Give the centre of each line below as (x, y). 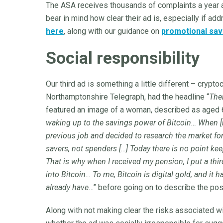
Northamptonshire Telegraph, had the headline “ (127, 97)
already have (67, 187)
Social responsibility (123, 58)
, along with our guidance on (112, 31)
